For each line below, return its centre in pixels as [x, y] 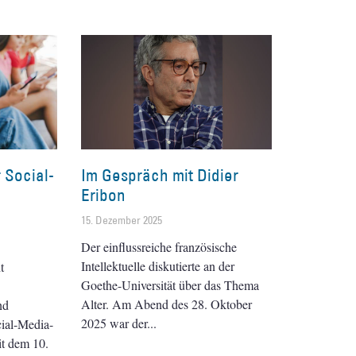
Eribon [103, 195]
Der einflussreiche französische [159, 246]
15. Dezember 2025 [122, 220]
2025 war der [114, 323]
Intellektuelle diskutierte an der [158, 265]
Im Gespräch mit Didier [160, 175]
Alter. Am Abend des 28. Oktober [166, 304]
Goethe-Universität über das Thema [170, 284]
